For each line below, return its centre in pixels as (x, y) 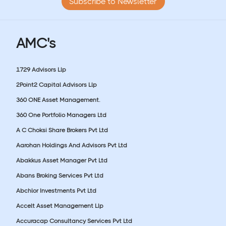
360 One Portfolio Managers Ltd (61, 115)
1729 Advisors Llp (41, 69)
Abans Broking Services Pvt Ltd (60, 175)
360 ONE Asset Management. (58, 100)
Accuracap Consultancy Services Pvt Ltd (74, 221)
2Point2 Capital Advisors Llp (56, 84)
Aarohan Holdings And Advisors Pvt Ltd (72, 145)
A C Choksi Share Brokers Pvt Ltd (62, 130)
